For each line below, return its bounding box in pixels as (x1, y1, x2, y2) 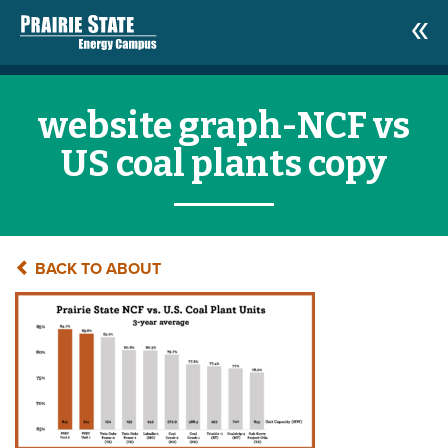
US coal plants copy (61, 142, 387, 186)
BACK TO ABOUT (31, 259, 161, 279)
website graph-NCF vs (38, 104, 410, 148)
